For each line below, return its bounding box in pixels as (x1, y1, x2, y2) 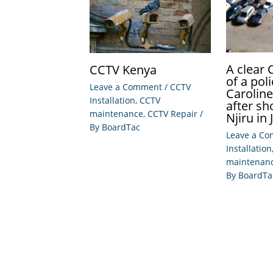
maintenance (90, 107, 143, 119)
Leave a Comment (90, 80, 162, 93)
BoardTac (102, 121, 140, 133)
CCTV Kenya (90, 61, 157, 78)
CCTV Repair (147, 107, 197, 119)
